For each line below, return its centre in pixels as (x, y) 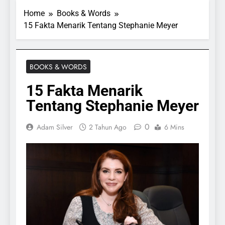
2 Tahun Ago (108, 127)
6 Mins (174, 127)
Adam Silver (55, 127)
